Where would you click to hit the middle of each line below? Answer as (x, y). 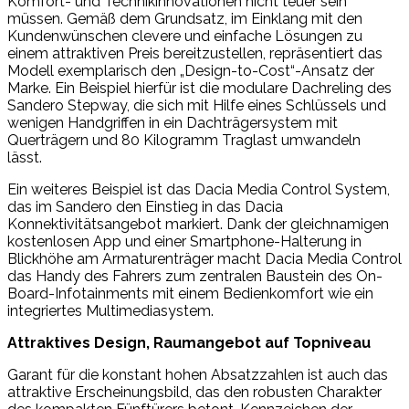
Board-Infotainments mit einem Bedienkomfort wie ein (190, 293)
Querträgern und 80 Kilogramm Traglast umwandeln (184, 140)
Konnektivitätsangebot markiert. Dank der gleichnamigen (198, 224)
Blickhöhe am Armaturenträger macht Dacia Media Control (204, 258)
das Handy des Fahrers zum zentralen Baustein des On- (195, 276)
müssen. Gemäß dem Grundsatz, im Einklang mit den (185, 18)
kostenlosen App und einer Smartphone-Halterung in (184, 241)
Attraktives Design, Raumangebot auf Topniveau (189, 342)
